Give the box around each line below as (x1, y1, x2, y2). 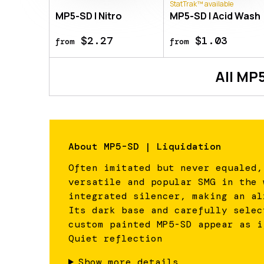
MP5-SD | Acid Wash (170, 9, 261, 22)
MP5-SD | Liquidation (104, 140, 222, 153)
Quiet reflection (68, 232, 163, 245)
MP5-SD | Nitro (55, 9, 122, 22)
